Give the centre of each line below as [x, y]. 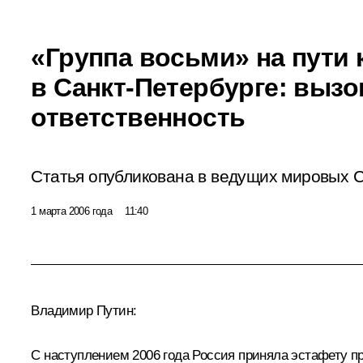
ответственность [138, 117]
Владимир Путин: [84, 310]
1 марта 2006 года [72, 211]
